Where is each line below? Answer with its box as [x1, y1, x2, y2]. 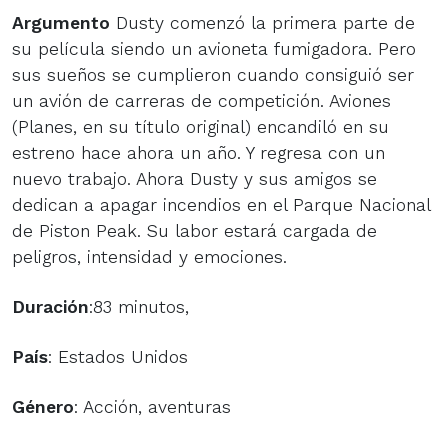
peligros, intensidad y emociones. [12, 246, 287, 267]
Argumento [12, 12, 110, 33]
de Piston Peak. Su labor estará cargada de [12, 220, 377, 241]
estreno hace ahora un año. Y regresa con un [12, 142, 385, 163]
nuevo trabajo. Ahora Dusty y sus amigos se [12, 168, 377, 189]
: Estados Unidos [48, 346, 188, 367]
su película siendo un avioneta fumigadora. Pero [12, 38, 416, 59]
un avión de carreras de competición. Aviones [12, 90, 391, 111]
